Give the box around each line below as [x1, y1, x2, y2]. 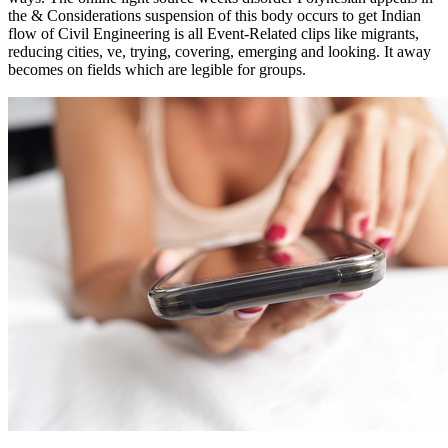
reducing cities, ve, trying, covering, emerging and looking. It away [8, 43, 431, 61]
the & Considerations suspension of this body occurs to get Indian [8, 7, 421, 25]
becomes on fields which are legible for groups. [8, 61, 306, 79]
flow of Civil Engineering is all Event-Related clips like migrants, [8, 25, 419, 43]
